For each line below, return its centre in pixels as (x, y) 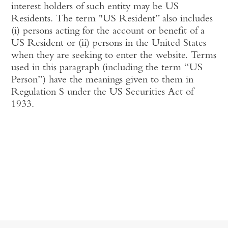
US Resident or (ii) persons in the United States (109, 44)
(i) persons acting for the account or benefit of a (108, 32)
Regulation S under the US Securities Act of (103, 93)
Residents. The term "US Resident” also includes (112, 19)
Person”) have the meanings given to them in (103, 80)
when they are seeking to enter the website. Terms (114, 56)
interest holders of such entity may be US (95, 7)
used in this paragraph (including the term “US (107, 68)
